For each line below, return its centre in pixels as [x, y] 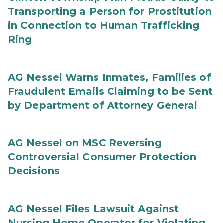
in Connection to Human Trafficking [104, 25]
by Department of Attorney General [103, 105]
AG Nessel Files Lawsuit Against [94, 209]
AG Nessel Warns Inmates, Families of [110, 77]
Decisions [34, 171]
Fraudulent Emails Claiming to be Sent [110, 91]
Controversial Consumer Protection [102, 157]
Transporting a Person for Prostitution [110, 11]
